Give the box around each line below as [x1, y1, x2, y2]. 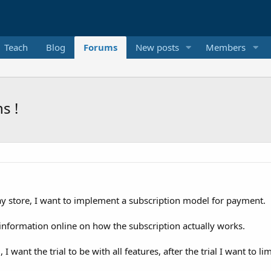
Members [206, 41, 246, 53]
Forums [83, 41, 117, 53]
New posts [135, 41, 179, 53]
